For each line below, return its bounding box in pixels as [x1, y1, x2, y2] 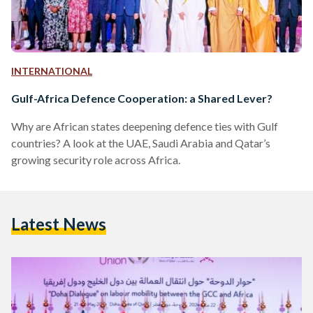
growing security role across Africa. [11, 152, 180, 166]
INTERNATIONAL [11, 64, 92, 77]
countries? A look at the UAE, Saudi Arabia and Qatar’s [11, 136, 270, 150]
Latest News [11, 213, 106, 234]
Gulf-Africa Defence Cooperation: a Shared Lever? [11, 91, 273, 105]
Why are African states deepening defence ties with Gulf [11, 119, 278, 133]
